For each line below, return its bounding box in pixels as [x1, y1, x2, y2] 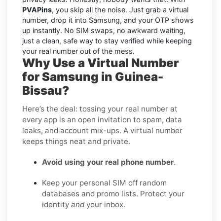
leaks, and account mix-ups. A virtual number [22, 125, 183, 135]
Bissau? [22, 83, 69, 98]
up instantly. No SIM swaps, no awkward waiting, [22, 26, 185, 35]
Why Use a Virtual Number [22, 55, 179, 70]
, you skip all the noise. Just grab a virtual [52, 5, 188, 14]
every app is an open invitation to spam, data [22, 114, 182, 124]
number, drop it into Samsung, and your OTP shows [22, 15, 194, 24]
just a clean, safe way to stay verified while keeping [22, 36, 192, 45]
